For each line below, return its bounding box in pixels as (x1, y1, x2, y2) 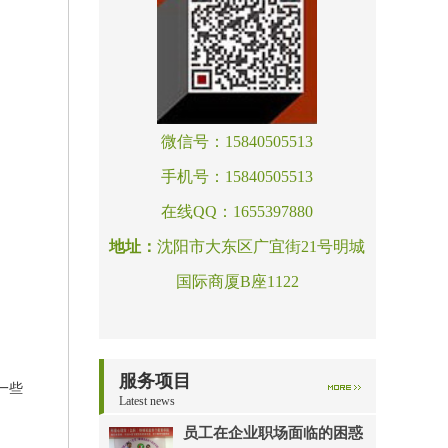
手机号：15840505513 (161, 168, 314, 186)
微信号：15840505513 (161, 133, 314, 151)
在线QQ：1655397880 (161, 203, 314, 221)
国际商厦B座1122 (175, 273, 299, 291)
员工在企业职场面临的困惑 (182, 425, 363, 442)
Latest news (118, 394, 175, 409)
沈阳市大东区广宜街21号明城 (157, 238, 366, 256)
